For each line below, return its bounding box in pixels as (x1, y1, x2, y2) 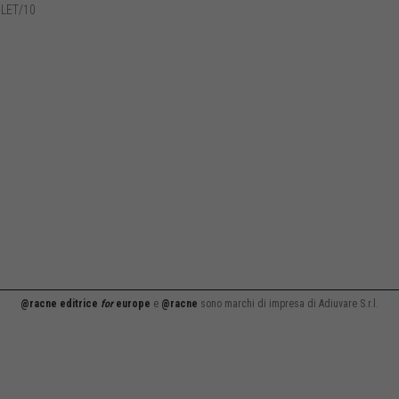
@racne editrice (20, 297, 101, 310)
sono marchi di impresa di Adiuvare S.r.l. (198, 297, 379, 310)
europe (113, 297, 151, 310)
